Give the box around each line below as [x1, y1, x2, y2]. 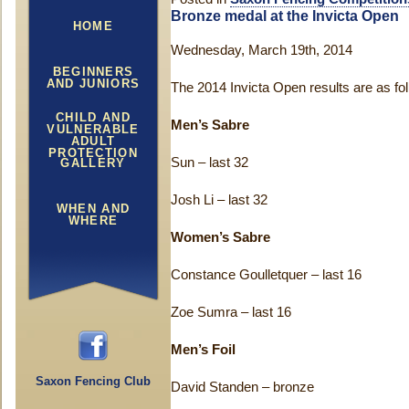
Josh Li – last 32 [171, 193, 267, 207]
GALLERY [60, 156, 126, 170]
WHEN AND [56, 202, 131, 215]
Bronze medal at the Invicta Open [171, 8, 399, 24]
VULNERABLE [47, 122, 140, 136]
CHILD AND [56, 110, 131, 124]
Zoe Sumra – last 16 [171, 305, 291, 320]
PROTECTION [47, 146, 138, 160]
